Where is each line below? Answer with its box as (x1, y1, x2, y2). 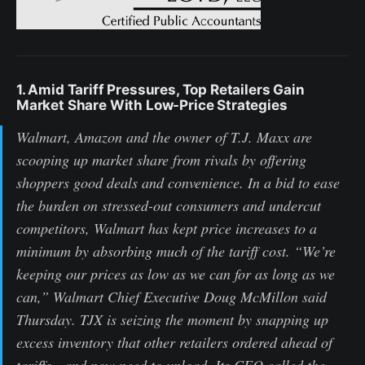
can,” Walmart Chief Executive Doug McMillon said (16, 286, 327, 306)
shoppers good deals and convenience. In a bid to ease (16, 172, 340, 192)
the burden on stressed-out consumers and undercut (16, 195, 321, 215)
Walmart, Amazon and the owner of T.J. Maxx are (16, 126, 312, 147)
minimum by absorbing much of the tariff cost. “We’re (16, 240, 336, 261)
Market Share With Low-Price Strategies (16, 96, 288, 113)
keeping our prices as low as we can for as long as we (16, 263, 335, 284)
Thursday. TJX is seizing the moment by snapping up (16, 309, 328, 329)
